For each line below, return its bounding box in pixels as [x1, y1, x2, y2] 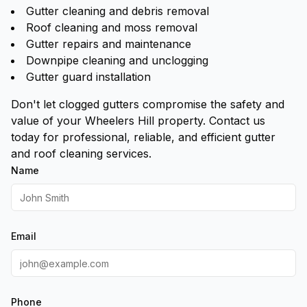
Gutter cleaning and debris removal [26, 4, 209, 18]
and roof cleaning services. [11, 147, 151, 160]
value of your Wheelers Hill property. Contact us [11, 114, 265, 127]
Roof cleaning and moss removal [26, 21, 197, 34]
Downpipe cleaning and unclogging [26, 53, 208, 67]
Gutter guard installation [26, 70, 151, 84]
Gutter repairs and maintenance [26, 37, 191, 51]
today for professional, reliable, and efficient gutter [11, 130, 275, 144]
